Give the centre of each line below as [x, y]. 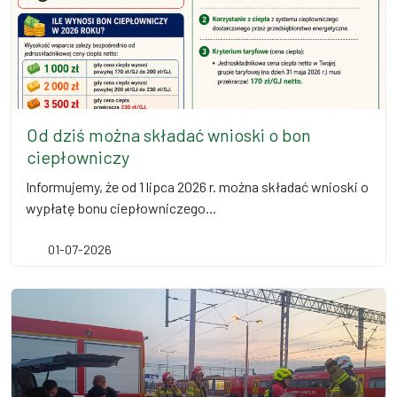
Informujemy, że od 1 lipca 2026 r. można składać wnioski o [197, 187]
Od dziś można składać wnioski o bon [169, 135]
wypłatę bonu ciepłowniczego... [121, 208]
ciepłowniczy [78, 157]
